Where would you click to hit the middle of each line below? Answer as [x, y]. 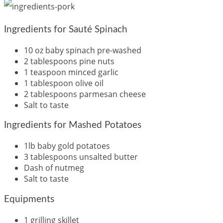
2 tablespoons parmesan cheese [85, 94]
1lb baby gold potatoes [67, 146]
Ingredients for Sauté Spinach [66, 29]
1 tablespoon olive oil [64, 83]
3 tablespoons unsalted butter [81, 157]
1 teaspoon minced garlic [71, 72]
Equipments [29, 199]
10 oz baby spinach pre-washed [83, 50]
